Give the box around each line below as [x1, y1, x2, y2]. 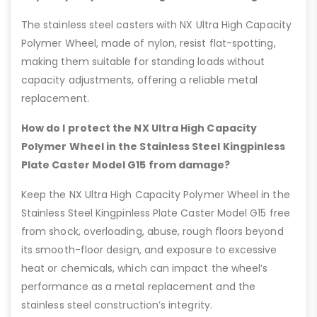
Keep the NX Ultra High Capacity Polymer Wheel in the [21, 187, 290, 202]
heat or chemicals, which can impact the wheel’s [21, 260, 268, 275]
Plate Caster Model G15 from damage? [21, 157, 231, 172]
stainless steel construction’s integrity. [21, 297, 212, 312]
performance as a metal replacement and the [21, 279, 255, 294]
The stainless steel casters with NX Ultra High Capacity [21, 17, 292, 32]
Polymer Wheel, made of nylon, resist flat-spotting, [21, 35, 276, 50]
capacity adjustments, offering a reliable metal [21, 72, 258, 87]
